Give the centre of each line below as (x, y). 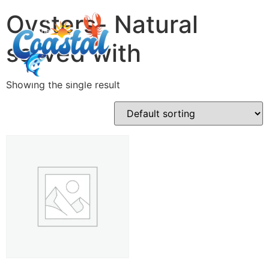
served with (74, 53)
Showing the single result (63, 84)
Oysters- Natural (102, 24)
